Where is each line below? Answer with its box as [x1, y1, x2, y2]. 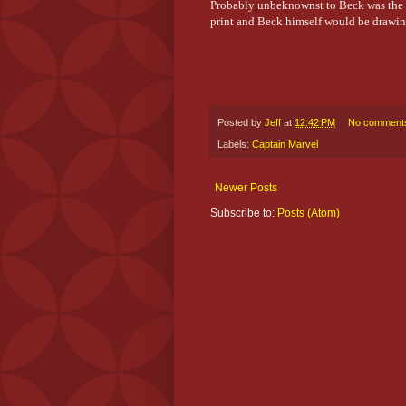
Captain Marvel [252, 139, 318, 150]
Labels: [217, 139, 252, 150]
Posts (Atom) [277, 207, 340, 220]
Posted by [217, 116, 265, 128]
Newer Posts [215, 181, 277, 195]
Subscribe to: [210, 207, 277, 220]
